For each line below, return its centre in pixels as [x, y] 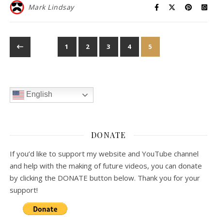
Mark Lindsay [51, 7]
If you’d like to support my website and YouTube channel [104, 154]
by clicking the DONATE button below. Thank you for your [105, 178]
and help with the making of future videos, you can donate [106, 166]
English [38, 94]
